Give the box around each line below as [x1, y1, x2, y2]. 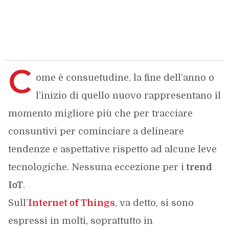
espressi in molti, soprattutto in [8, 216, 153, 226]
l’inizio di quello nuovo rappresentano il [35, 90, 221, 101]
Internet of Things [28, 198, 115, 208]
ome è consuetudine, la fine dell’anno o [35, 73, 214, 83]
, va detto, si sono [114, 198, 194, 208]
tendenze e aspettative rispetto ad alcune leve [8, 144, 217, 154]
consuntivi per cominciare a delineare [8, 126, 184, 136]
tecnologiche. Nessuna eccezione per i [8, 162, 184, 172]
